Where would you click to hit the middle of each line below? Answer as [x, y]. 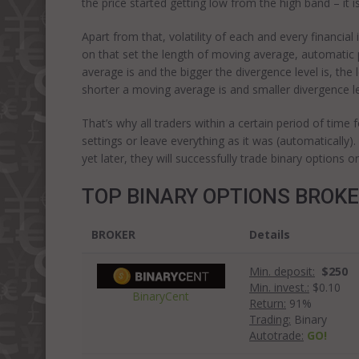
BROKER [113, 234]
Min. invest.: [279, 287]
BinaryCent [161, 296]
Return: [268, 303]
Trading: [270, 319]
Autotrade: [276, 335]
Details [270, 234]
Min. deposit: [282, 271]
